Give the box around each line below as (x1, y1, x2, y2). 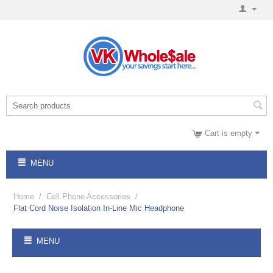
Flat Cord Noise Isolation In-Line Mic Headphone (13, 204, 184, 213)
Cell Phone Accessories (46, 192, 130, 201)
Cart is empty (205, 129, 252, 138)
